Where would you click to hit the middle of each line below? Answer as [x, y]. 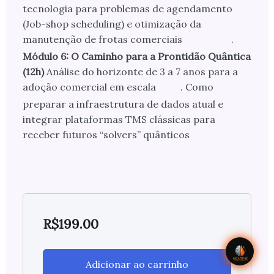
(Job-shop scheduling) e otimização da [112, 24]
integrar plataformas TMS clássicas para [119, 120]
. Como [197, 87]
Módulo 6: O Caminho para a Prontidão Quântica [136, 57]
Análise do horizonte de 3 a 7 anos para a [142, 72]
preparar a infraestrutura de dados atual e [123, 104]
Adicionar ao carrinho [137, 265]
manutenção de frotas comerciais [102, 39]
